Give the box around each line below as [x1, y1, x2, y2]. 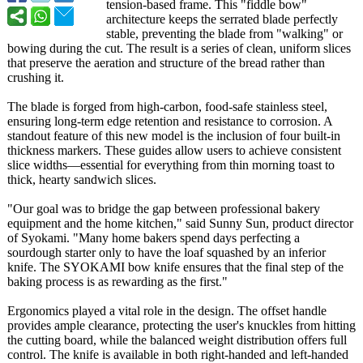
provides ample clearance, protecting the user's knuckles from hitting [7, 318, 356, 332]
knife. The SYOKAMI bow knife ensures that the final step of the [7, 260, 344, 274]
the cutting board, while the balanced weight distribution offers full [7, 333, 347, 347]
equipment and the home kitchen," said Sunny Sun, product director [7, 216, 353, 230]
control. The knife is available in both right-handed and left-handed [7, 348, 348, 361]
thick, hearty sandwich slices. [7, 173, 156, 186]
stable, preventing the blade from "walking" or [106, 27, 343, 41]
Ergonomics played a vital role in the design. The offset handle [7, 304, 327, 318]
